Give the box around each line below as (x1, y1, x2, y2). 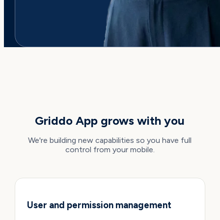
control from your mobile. (65, 145, 155, 155)
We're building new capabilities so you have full (28, 136, 192, 145)
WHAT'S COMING (77, 86, 143, 96)
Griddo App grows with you (35, 113, 185, 128)
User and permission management (27, 199, 171, 211)
